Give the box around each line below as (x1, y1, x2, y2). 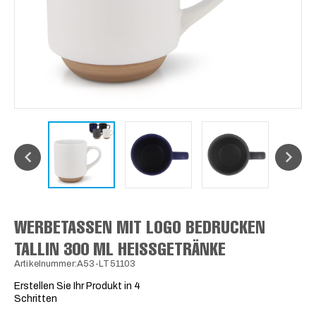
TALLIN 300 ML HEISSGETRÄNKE (14, 236, 218, 260)
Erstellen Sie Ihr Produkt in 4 (14, 280, 140, 291)
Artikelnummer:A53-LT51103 (14, 258, 136, 269)
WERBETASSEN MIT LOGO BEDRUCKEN (14, 214, 265, 238)
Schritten (14, 293, 57, 304)
